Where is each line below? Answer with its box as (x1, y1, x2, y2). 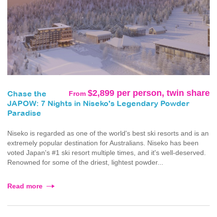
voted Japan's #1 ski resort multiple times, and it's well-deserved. (7, 149, 206, 157)
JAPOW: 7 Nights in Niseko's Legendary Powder (7, 100, 189, 108)
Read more (7, 182, 43, 190)
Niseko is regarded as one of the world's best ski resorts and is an (7, 129, 209, 138)
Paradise (7, 110, 41, 118)
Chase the (7, 91, 46, 98)
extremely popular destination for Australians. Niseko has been (7, 139, 199, 147)
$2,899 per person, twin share (88, 88, 210, 98)
